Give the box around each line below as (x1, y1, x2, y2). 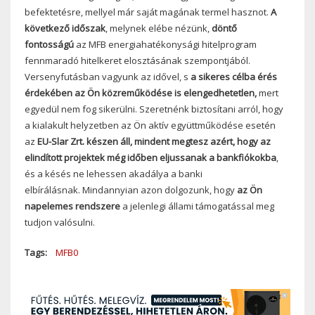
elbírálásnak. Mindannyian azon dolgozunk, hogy (25, 184, 237, 197)
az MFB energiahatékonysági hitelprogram (74, 38, 257, 51)
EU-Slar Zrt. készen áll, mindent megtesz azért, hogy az (37, 135, 271, 148)
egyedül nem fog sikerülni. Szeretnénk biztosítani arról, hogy (25, 103, 283, 116)
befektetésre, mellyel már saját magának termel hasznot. (25, 6, 271, 19)
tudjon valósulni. (25, 216, 95, 229)
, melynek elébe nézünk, (105, 22, 212, 35)
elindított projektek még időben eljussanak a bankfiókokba (25, 151, 276, 165)
